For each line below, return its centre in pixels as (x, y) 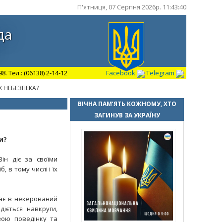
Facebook (121, 73)
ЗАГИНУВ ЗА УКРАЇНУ (127, 115)
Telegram (161, 73)
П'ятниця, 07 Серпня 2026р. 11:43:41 (132, 7)
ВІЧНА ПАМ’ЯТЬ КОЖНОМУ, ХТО (127, 104)
